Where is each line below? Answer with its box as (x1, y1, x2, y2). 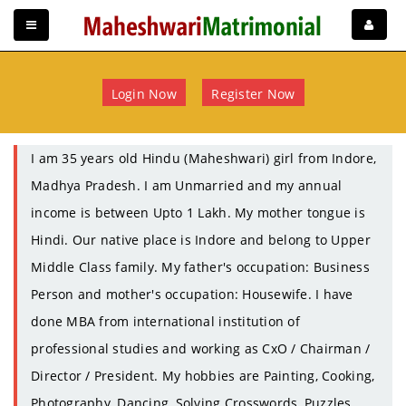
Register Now (211, 85, 295, 102)
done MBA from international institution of (31, 313, 300, 331)
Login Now (111, 85, 177, 102)
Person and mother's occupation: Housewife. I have (31, 285, 353, 304)
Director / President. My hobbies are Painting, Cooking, (31, 367, 375, 385)
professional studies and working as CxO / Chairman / (31, 340, 371, 358)
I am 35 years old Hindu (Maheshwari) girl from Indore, (31, 150, 377, 168)
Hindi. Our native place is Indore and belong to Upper (31, 231, 371, 249)
